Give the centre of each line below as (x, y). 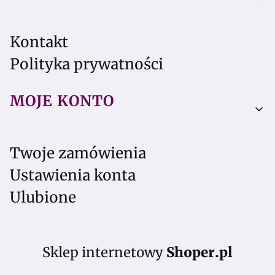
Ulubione (43, 197)
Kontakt (39, 42)
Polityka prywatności (87, 64)
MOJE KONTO (62, 101)
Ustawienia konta (73, 175)
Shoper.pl (199, 252)
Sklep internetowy (104, 252)
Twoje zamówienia (78, 153)
